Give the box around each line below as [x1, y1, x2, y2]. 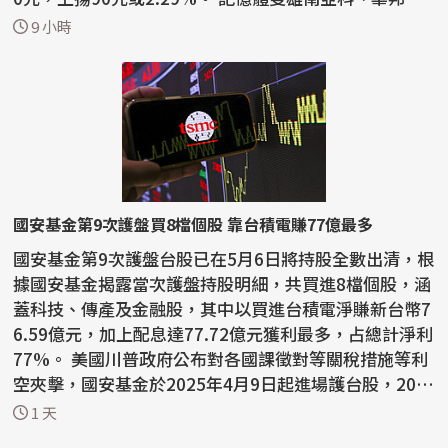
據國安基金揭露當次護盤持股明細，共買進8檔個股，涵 [13, 271, 432, 297]
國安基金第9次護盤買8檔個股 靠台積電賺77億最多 [13, 212, 374, 237]
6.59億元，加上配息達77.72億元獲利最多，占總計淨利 [13, 321, 434, 347]
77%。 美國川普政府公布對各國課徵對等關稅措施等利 [13, 346, 72, 372]
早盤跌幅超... [13, 10, 114, 36]
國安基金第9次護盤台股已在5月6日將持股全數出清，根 [13, 246, 435, 272]
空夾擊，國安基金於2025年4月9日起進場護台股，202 [13, 371, 427, 397]
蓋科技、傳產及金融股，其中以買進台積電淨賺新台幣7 [13, 296, 432, 322]
